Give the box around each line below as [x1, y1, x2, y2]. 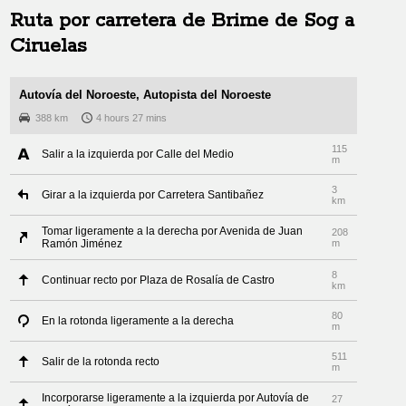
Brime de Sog [211, 8, 339, 34]
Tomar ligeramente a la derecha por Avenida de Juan [42, 225, 304, 237]
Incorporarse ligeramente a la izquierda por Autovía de [42, 391, 310, 404]
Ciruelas [10, 34, 88, 59]
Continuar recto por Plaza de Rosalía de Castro [42, 274, 275, 286]
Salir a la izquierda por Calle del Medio [42, 148, 235, 160]
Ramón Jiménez [42, 237, 123, 250]
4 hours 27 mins [96, 112, 168, 123]
